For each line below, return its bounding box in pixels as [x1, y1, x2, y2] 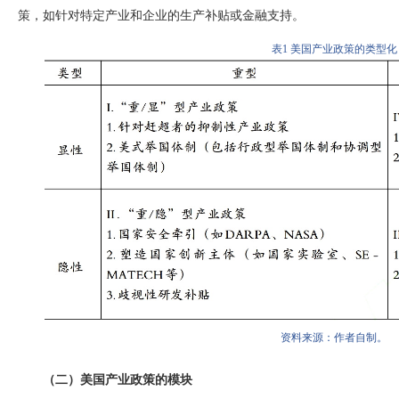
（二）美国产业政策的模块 [43, 372, 193, 387]
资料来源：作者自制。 [281, 330, 387, 344]
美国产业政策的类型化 [289, 42, 397, 55]
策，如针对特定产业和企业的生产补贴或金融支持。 [18, 9, 305, 23]
